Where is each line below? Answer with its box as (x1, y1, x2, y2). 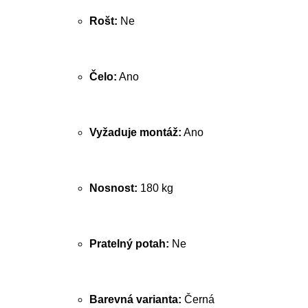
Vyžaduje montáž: (89, 126, 181, 138)
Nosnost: (89, 182, 137, 194)
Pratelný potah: (89, 238, 169, 250)
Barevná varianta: (89, 294, 181, 305)
